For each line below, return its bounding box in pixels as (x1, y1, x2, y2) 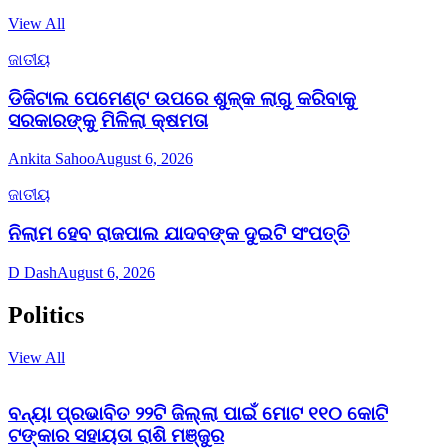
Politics (8, 301, 84, 328)
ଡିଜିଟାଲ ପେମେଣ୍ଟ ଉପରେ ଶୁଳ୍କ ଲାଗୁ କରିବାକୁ (8, 87, 356, 109)
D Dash (8, 263, 57, 281)
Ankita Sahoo (8, 150, 95, 168)
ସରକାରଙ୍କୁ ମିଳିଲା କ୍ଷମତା (8, 109, 208, 131)
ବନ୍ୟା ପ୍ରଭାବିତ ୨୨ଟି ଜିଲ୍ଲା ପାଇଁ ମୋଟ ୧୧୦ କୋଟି (8, 403, 388, 425)
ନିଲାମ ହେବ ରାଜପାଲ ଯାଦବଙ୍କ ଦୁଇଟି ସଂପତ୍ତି (8, 223, 350, 245)
